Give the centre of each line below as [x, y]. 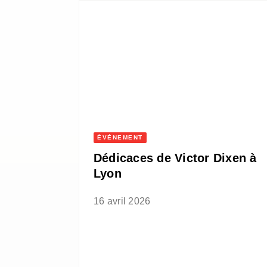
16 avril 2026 [122, 201]
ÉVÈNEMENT [120, 138]
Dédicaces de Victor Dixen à [175, 158]
